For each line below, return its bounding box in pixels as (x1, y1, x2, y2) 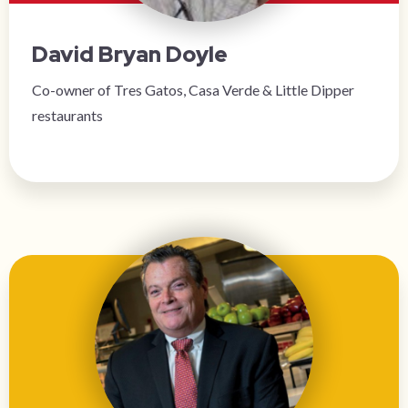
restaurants (32, 107, 103, 124)
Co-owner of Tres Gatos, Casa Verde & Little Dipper (32, 81, 354, 98)
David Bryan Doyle (32, 40, 228, 68)
